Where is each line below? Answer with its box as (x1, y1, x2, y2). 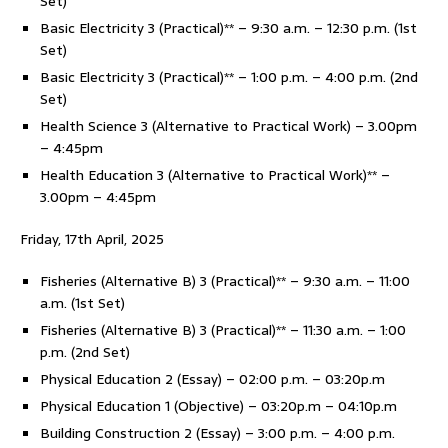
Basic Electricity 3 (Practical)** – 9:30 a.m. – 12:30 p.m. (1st (40, 17, 417, 39)
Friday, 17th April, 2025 (20, 228, 164, 250)
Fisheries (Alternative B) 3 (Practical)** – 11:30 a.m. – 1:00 (40, 319, 406, 341)
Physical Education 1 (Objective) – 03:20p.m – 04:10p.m (40, 395, 397, 417)
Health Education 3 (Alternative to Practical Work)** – (40, 164, 390, 186)
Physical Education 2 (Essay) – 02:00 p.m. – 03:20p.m (40, 368, 385, 390)
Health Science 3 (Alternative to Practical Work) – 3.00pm (40, 115, 417, 137)
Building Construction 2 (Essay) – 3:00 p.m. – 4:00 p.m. (40, 422, 395, 444)
